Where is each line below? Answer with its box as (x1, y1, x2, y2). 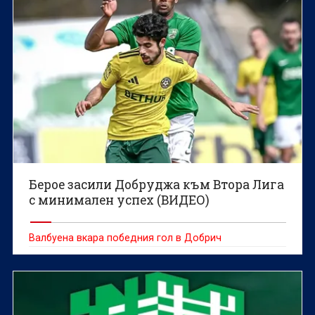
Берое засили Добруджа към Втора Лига (29, 176, 285, 193)
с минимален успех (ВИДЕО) (29, 191, 210, 208)
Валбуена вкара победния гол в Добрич (29, 231, 222, 243)
